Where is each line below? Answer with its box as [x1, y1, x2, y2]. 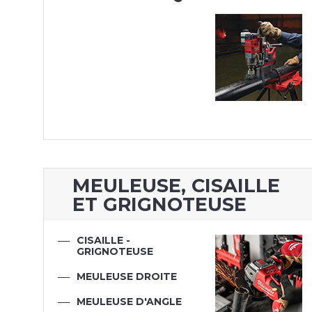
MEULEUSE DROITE [76, 270, 177, 283]
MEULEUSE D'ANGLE [76, 295, 182, 309]
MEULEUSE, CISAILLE [72, 173, 281, 197]
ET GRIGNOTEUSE [72, 192, 247, 216]
